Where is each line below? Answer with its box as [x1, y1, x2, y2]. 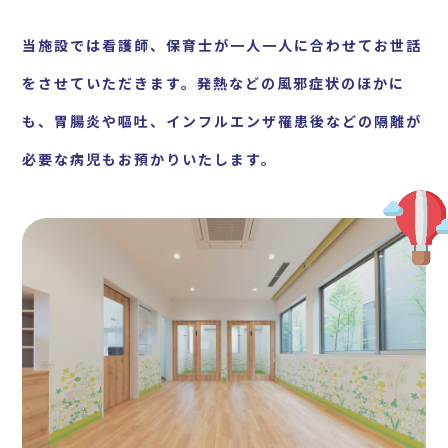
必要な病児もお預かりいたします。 [22, 148, 278, 169]
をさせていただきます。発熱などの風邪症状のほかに [22, 72, 406, 93]
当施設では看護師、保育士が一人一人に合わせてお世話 [22, 34, 423, 55]
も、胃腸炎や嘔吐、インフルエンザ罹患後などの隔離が [22, 110, 423, 131]
